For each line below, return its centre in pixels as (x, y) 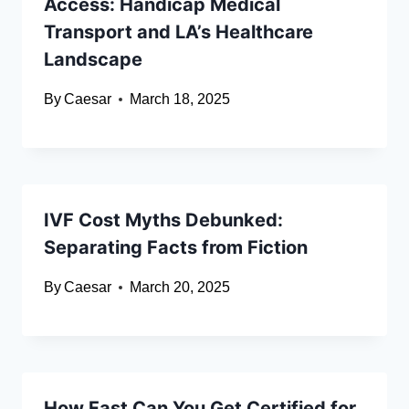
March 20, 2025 (180, 288)
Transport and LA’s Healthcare (178, 32)
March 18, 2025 (180, 100)
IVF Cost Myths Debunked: (163, 220)
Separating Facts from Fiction (176, 248)
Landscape (93, 60)
